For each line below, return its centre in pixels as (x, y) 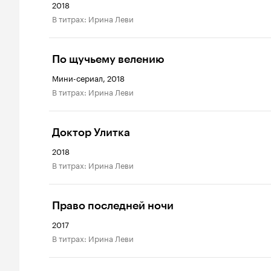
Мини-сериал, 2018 (88, 77)
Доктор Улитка (91, 132)
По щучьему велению (108, 59)
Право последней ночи (113, 206)
